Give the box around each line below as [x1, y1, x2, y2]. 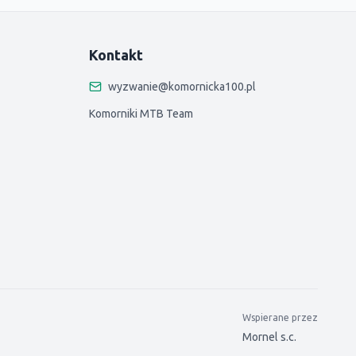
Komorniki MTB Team [89, 107, 193, 120]
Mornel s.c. [242, 331, 296, 343]
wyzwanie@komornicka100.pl [108, 80, 256, 93]
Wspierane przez [242, 312, 318, 323]
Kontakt [89, 47, 143, 63]
